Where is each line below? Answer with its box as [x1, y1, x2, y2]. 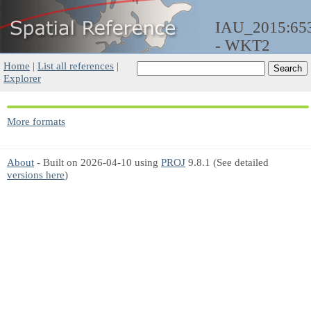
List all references [37, 60, 114, 72]
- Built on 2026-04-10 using [34, 156, 161, 168]
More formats [7, 115, 65, 127]
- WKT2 [215, 37, 270, 54]
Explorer [3, 72, 41, 84]
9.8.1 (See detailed [185, 156, 269, 168]
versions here [7, 169, 65, 180]
